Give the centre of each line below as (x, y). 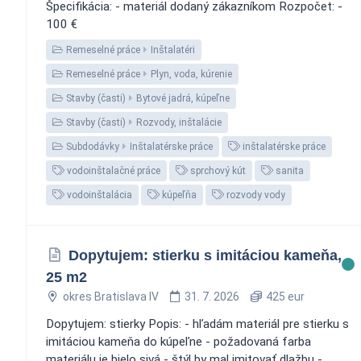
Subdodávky (91, 146)
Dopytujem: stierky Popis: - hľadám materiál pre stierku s (197, 324)
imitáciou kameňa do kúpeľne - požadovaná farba (178, 341)
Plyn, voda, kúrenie (191, 74)
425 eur (284, 296)
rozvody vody (255, 195)
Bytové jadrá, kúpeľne (183, 98)
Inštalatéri (173, 50)
